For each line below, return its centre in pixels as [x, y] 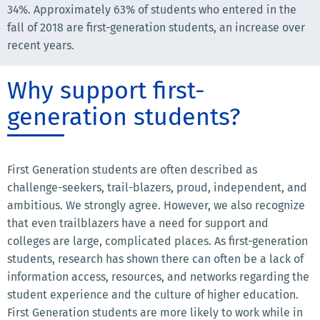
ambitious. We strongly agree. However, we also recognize [156, 205]
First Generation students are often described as [132, 170]
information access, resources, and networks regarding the [158, 277]
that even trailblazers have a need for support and [138, 223]
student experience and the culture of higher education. [153, 295]
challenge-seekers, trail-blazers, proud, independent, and [157, 187]
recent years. [41, 45]
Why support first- [106, 90]
